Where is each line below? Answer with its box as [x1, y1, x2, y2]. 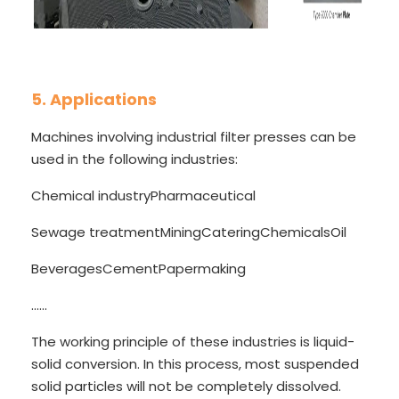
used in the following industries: [31, 149, 238, 168]
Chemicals [260, 222, 330, 241]
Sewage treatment [31, 222, 160, 241]
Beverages [31, 258, 102, 278]
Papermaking [159, 258, 246, 278]
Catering [201, 222, 260, 241]
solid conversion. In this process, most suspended [31, 354, 359, 373]
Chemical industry [31, 185, 151, 205]
